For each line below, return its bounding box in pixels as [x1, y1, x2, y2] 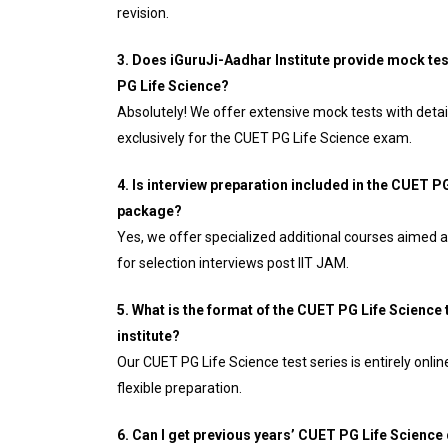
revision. [117, 5, 169, 21]
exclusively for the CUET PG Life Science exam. [117, 130, 412, 146]
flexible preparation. [117, 380, 242, 396]
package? [117, 203, 182, 219]
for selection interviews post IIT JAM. [117, 255, 349, 271]
